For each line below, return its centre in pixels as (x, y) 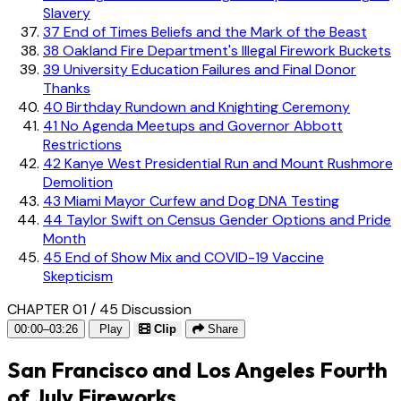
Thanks (67, 88)
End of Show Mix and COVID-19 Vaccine (193, 257)
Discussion (157, 309)
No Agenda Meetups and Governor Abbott (200, 125)
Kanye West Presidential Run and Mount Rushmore (227, 163)
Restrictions (82, 144)
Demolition (78, 182)
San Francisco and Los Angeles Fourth (197, 369)
